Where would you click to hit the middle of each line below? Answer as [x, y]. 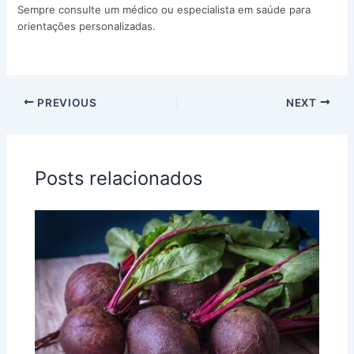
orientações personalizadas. [87, 26]
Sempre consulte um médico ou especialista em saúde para [164, 10]
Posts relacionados [119, 178]
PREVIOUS [66, 102]
